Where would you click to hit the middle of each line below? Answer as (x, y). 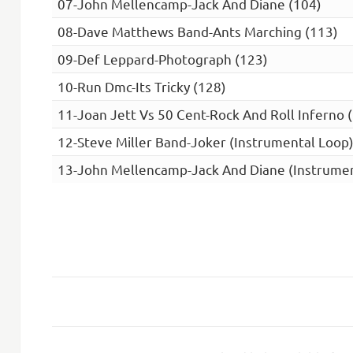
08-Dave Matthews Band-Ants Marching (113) (197, 32)
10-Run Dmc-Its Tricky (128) (141, 87)
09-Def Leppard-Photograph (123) (162, 59)
